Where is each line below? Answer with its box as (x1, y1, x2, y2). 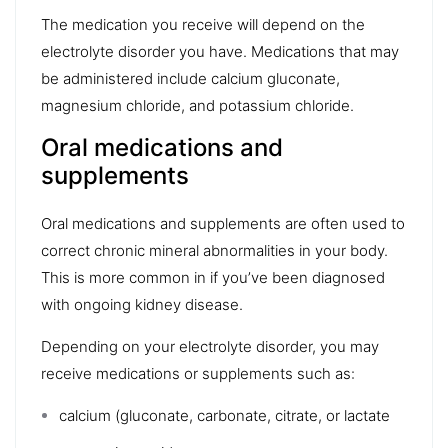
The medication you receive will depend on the (41, 14, 365, 34)
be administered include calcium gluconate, (41, 68, 340, 88)
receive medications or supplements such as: (41, 363, 355, 383)
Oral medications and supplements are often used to (41, 213, 405, 233)
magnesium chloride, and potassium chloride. (41, 95, 354, 115)
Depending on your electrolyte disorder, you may (41, 336, 379, 356)
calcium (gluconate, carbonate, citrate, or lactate (59, 405, 390, 425)
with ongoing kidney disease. (41, 294, 243, 314)
